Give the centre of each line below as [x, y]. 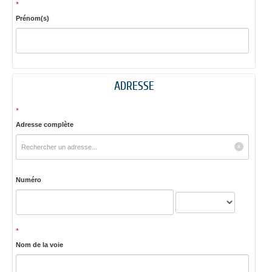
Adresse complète [44, 124]
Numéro [28, 180]
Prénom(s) [32, 19]
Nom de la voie [39, 244]
